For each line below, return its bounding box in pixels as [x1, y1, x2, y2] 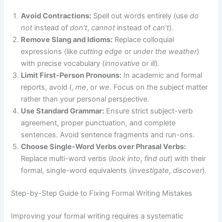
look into [111, 154, 141, 163]
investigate [131, 166, 169, 175]
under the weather [133, 47, 197, 56]
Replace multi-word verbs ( [21, 154, 111, 163]
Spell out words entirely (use [91, 11, 190, 20]
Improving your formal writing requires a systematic [11, 211, 184, 221]
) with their [170, 154, 206, 163]
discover [173, 166, 203, 175]
